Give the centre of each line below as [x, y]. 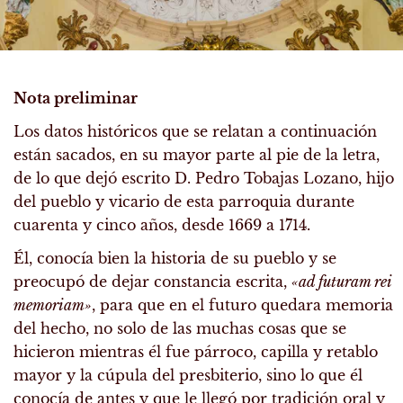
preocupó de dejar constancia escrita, [152, 282]
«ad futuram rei [342, 282]
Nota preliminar [76, 98]
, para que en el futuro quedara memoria [242, 305]
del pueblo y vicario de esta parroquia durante [184, 202]
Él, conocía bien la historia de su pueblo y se [175, 259]
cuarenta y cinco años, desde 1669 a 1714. [162, 225]
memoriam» [53, 305]
